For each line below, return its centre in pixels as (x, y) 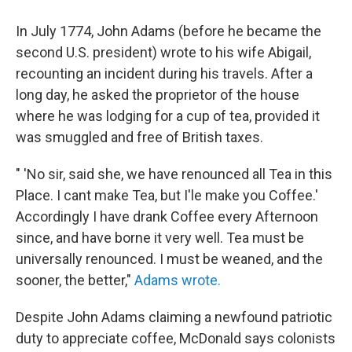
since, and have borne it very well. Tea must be (160, 237)
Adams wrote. (178, 280)
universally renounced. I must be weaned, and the (169, 258)
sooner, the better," (75, 280)
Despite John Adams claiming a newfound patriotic (174, 317)
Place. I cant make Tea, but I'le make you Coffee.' (167, 195)
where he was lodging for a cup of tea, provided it (168, 115)
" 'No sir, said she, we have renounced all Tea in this (174, 174)
